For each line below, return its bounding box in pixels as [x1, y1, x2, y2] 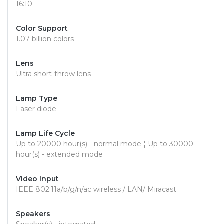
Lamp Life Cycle [16, 129, 75, 138]
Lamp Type [16, 94, 57, 103]
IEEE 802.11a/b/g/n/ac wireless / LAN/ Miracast [16, 185, 176, 194]
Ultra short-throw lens [16, 69, 91, 79]
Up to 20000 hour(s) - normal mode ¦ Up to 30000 [16, 139, 193, 149]
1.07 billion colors [16, 34, 74, 44]
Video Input [16, 174, 59, 184]
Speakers [16, 209, 50, 219]
